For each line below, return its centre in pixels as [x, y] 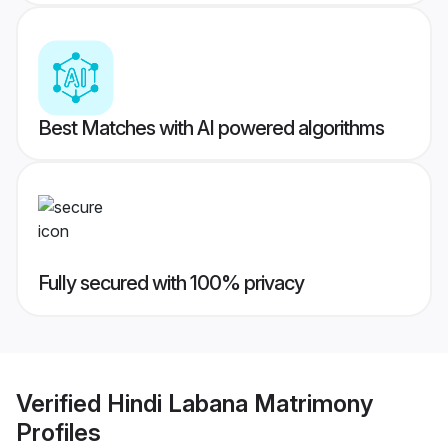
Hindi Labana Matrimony [240, 403]
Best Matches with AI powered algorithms [211, 128]
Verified [61, 403]
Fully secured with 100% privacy [171, 283]
